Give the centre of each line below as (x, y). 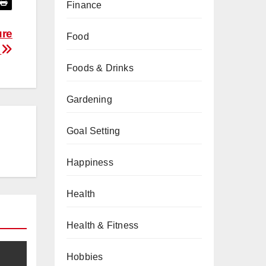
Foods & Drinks (100, 68)
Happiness (90, 162)
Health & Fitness (103, 225)
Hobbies (85, 257)
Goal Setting (94, 131)
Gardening (89, 99)
